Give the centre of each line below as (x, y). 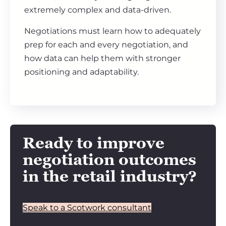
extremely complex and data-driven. (98, 10)
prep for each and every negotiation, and (106, 45)
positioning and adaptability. (81, 72)
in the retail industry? (110, 176)
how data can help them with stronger (102, 59)
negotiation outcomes (109, 160)
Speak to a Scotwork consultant (87, 208)
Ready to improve (94, 143)
